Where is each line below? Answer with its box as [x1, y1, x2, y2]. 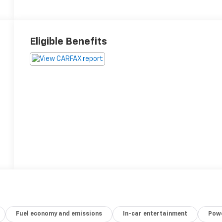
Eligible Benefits [30, 36, 108, 47]
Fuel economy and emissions [16, 211, 103, 217]
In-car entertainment [123, 211, 188, 217]
